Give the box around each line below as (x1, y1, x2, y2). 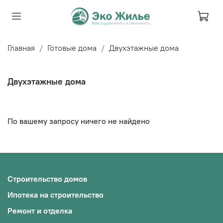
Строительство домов (7, 173, 87, 184)
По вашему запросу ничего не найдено (7, 116, 150, 126)
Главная (7, 42, 35, 53)
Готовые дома (47, 42, 97, 53)
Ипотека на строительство (7, 189, 104, 200)
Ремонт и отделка (7, 205, 72, 216)
